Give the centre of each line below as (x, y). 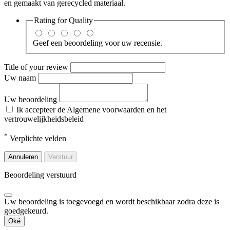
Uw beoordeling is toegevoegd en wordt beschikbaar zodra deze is (112, 201)
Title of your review (37, 67)
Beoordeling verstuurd (40, 175)
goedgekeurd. (26, 210)
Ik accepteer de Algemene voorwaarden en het (91, 109)
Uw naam (21, 78)
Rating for (51, 20)
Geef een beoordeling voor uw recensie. (98, 43)
